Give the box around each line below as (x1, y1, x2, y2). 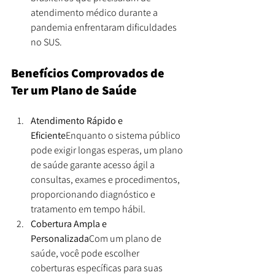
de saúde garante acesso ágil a (31, 158, 157, 171)
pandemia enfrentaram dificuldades (31, 20, 179, 34)
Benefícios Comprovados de (11, 64, 167, 81)
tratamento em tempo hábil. (31, 202, 145, 215)
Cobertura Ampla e (31, 217, 109, 230)
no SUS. (31, 35, 62, 48)
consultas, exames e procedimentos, (31, 172, 182, 186)
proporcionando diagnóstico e (31, 187, 157, 201)
